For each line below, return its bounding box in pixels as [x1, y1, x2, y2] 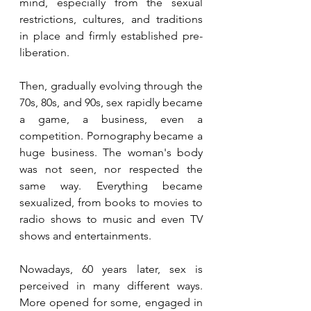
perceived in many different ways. [19, 279, 203, 292]
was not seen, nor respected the [19, 162, 203, 176]
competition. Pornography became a [19, 129, 203, 142]
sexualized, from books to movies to [19, 196, 203, 209]
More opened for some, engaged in [19, 296, 203, 309]
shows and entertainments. [19, 229, 151, 242]
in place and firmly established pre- [19, 29, 203, 42]
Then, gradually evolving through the [19, 79, 203, 92]
